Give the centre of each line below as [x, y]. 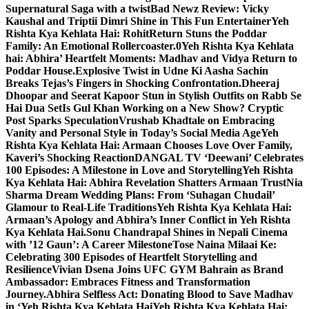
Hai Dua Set [34, 108]
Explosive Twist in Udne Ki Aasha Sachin [172, 71]
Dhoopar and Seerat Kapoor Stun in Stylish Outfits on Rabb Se [153, 96]
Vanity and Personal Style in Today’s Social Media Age [133, 133]
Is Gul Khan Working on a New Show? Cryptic [173, 108]
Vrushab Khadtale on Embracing [197, 120]
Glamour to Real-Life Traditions [81, 207]
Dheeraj [260, 83]
